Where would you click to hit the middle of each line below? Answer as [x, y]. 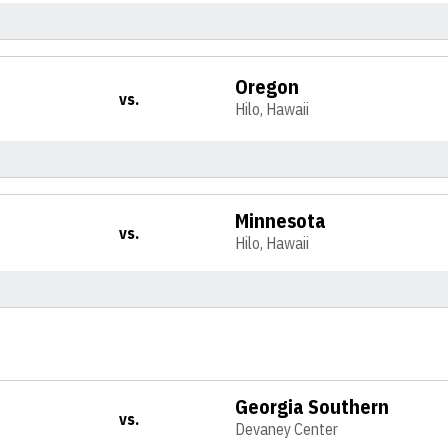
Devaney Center [287, 429]
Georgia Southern [312, 406]
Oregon [267, 86]
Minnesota [281, 220]
